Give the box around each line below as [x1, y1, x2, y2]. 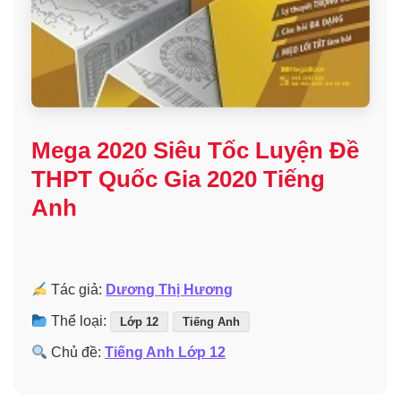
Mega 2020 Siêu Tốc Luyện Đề [31, 137, 359, 165]
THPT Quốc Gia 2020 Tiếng [31, 166, 325, 193]
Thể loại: [47, 313, 111, 329]
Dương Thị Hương [106, 282, 234, 298]
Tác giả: [47, 282, 107, 298]
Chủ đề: [47, 345, 106, 361]
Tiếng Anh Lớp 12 [105, 345, 226, 361]
